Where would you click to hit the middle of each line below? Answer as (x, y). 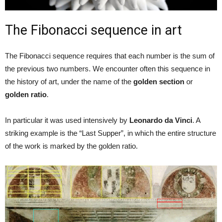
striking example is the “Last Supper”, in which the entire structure (111, 133)
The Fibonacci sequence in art (93, 30)
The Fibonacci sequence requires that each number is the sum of (110, 55)
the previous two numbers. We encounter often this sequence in (108, 68)
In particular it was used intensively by (67, 120)
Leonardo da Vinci (161, 120)
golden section (159, 81)
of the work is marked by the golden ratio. (71, 146)
